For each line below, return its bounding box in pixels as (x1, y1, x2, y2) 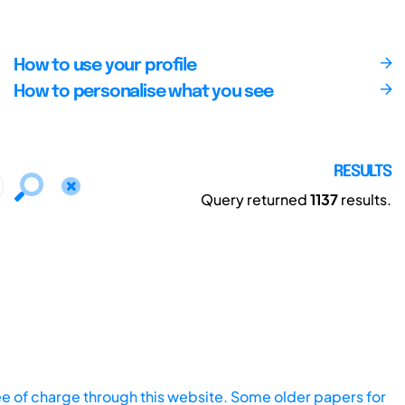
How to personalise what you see (13, 82, 273, 101)
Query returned (201, 189, 310, 209)
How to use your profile (13, 56, 196, 75)
